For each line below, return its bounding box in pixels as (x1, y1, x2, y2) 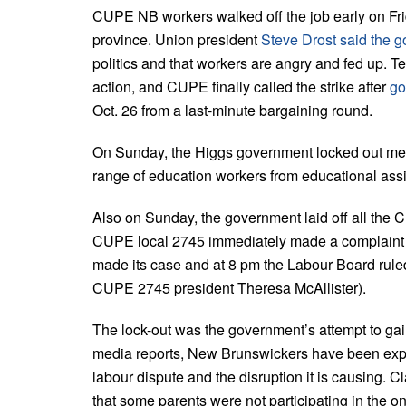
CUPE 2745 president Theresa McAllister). (92, 276, 366, 298)
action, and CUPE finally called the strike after (92, 75, 390, 97)
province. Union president (92, 28, 261, 50)
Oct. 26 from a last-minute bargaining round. (92, 99, 372, 121)
